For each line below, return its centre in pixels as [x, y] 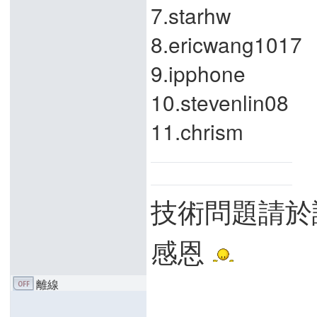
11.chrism [197, 131]
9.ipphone [198, 73]
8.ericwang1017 [226, 44]
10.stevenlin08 [220, 102]
